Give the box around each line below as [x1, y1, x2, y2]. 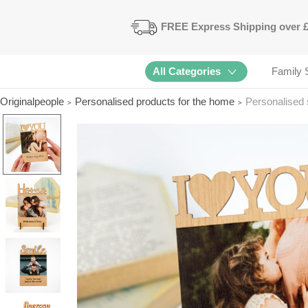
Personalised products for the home [75, 96, 234, 108]
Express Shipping [191, 21, 277, 33]
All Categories [153, 65, 221, 78]
